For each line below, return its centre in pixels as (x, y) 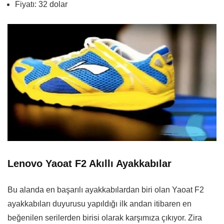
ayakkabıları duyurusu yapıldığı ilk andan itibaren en (99, 204)
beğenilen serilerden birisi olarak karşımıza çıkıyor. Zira (105, 218)
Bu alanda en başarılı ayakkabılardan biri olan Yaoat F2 (106, 190)
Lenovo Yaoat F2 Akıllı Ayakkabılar (89, 164)
